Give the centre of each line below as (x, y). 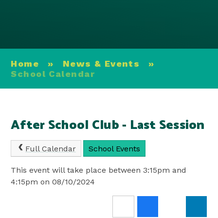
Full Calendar (51, 149)
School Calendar (53, 73)
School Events (114, 149)
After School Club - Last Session (108, 125)
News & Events (101, 63)
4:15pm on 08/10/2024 (53, 182)
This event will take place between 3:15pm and (99, 170)
